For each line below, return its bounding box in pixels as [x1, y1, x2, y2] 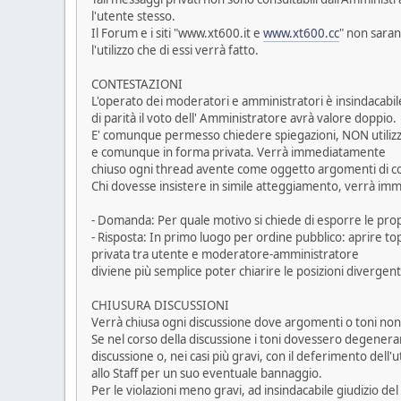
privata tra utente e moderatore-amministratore [91, 246, 359, 263]
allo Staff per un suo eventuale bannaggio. [91, 365, 322, 382]
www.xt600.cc [263, 25, 339, 42]
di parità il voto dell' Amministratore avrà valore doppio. [91, 110, 397, 127]
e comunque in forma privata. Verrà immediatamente [91, 144, 386, 161]
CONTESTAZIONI [91, 76, 183, 93]
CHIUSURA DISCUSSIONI [91, 297, 229, 314]
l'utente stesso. [91, 8, 175, 25]
